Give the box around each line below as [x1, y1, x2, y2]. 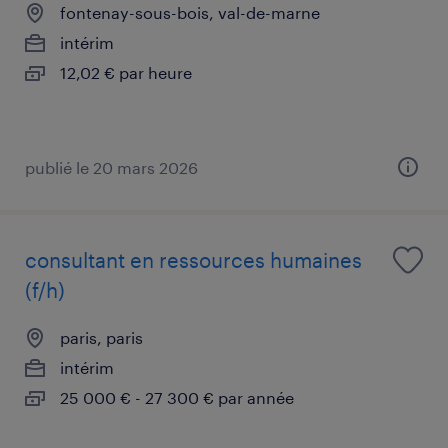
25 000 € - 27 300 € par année [60, 387, 294, 407]
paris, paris [60, 327, 143, 347]
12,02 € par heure [60, 62, 192, 82]
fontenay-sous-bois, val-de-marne [60, 2, 320, 22]
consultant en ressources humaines [25, 247, 362, 272]
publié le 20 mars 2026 [25, 157, 198, 177]
